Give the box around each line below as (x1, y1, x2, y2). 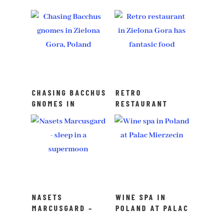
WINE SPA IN (115, 192, 167, 202)
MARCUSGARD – (32, 203, 94, 213)
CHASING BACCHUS (32, 87, 107, 97)
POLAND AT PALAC (115, 203, 189, 213)
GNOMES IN (32, 98, 76, 108)
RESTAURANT (115, 98, 168, 108)
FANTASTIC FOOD (115, 120, 184, 130)
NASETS (32, 192, 63, 202)
